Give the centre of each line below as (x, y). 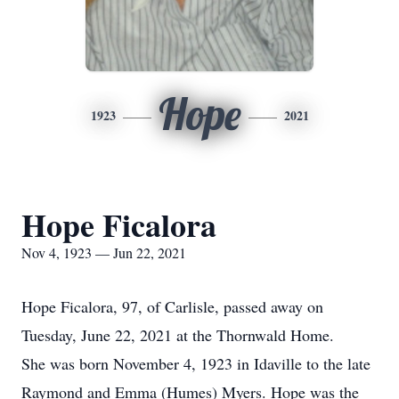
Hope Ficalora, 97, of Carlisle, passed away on (172, 306)
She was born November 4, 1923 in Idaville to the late (196, 363)
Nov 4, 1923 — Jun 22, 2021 (104, 252)
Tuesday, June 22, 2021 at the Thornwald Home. (178, 335)
